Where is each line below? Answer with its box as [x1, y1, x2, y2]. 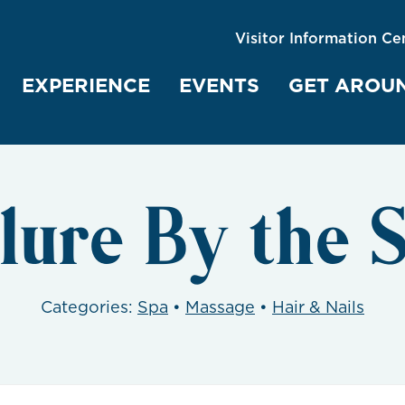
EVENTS [179, 71, 259, 99]
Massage [185, 296, 255, 318]
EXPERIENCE [22, 71, 150, 99]
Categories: [41, 296, 137, 318]
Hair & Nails [272, 296, 364, 318]
